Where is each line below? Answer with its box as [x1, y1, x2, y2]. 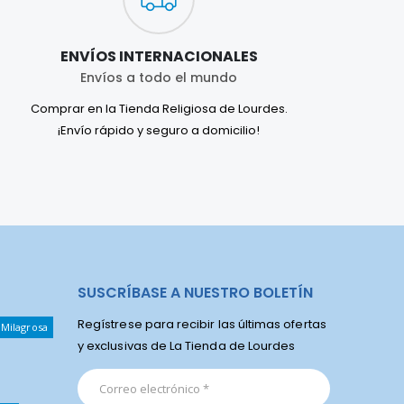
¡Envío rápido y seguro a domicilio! [58, 121, 260, 139]
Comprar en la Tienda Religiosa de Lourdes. [30, 99, 288, 117]
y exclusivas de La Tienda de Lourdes [78, 336, 296, 354]
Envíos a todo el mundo [80, 68, 237, 87]
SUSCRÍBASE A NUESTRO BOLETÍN [78, 281, 313, 303]
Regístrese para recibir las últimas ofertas [78, 315, 326, 333]
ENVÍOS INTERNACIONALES [60, 45, 258, 67]
